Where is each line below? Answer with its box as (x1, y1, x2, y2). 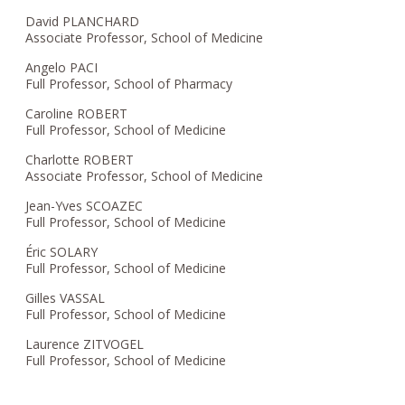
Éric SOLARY (25, 242, 99, 260)
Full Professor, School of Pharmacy (25, 74, 233, 92)
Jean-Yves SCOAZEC (25, 196, 144, 214)
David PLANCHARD (25, 12, 140, 30)
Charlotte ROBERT (25, 150, 135, 168)
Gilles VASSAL (25, 288, 106, 306)
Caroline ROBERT (25, 104, 128, 122)
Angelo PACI (25, 58, 99, 76)
